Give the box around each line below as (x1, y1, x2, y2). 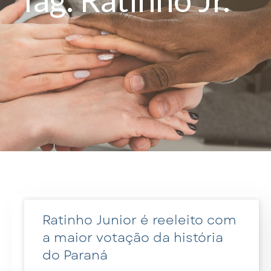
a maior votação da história (42, 228, 223, 247)
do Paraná (42, 246, 108, 264)
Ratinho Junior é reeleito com (42, 211, 237, 229)
